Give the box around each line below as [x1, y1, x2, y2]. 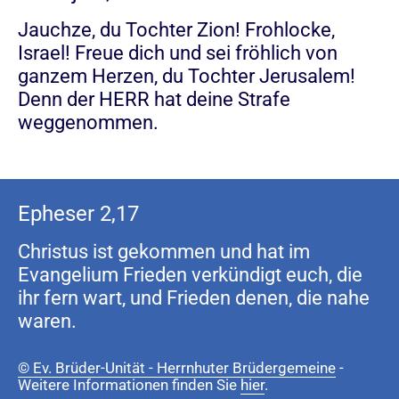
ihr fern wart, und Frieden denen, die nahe [18, 286, 370, 309]
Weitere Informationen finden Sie [18, 376, 240, 394]
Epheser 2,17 [18, 200, 139, 226]
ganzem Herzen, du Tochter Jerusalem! [18, 64, 355, 87]
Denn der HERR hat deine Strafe [18, 87, 290, 110]
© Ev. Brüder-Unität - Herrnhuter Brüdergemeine [18, 359, 336, 377]
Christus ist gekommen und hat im [18, 240, 310, 263]
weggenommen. [18, 110, 159, 134]
